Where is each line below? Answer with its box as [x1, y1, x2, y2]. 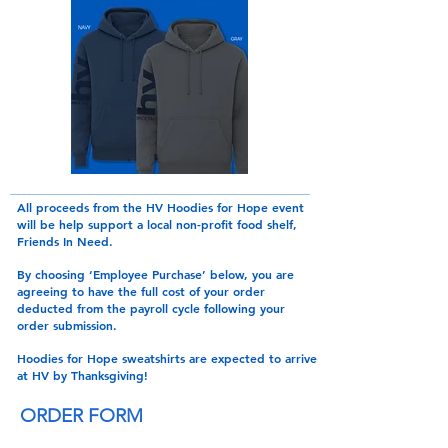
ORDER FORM [20, 404, 143, 427]
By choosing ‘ [17, 266, 93, 282]
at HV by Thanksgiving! [17, 367, 148, 383]
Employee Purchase [93, 266, 202, 282]
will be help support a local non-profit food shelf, [17, 216, 297, 232]
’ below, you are [202, 266, 294, 282]
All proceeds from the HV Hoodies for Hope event [17, 199, 304, 215]
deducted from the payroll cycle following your [17, 300, 285, 316]
